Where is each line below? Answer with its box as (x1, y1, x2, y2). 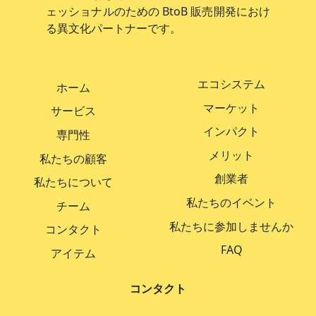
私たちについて (34, 174, 113, 190)
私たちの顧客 (39, 150, 107, 166)
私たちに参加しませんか (169, 218, 293, 234)
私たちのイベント (186, 194, 276, 210)
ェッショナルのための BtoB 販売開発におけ (46, 4, 270, 19)
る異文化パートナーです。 (46, 20, 181, 36)
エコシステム (197, 76, 265, 92)
